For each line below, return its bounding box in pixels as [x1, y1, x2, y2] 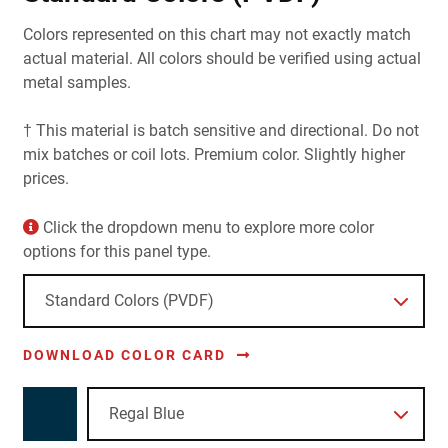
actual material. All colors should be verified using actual [22, 48, 421, 68]
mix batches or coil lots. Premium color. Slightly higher [22, 144, 405, 164]
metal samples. [22, 72, 131, 92]
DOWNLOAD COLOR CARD [22, 346, 231, 363]
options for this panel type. [22, 241, 211, 261]
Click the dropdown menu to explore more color [38, 217, 374, 237]
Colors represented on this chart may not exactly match [22, 24, 411, 44]
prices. [22, 168, 69, 188]
